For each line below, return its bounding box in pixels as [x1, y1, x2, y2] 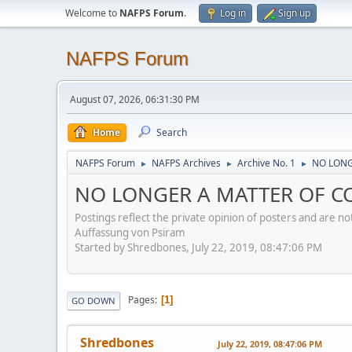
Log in [220, 6, 246, 20]
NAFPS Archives [152, 156, 221, 170]
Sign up [278, 6, 310, 20]
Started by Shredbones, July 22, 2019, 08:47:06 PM [75, 240, 322, 255]
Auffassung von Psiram [75, 225, 185, 240]
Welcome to [65, 6, 119, 20]
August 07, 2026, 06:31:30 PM [70, 93, 200, 106]
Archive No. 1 [237, 156, 295, 170]
